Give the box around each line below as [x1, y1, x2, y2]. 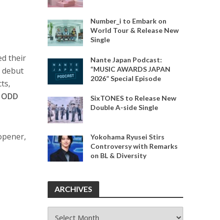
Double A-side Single [90, 103, 158, 112]
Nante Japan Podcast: [90, 55, 162, 64]
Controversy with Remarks [90, 141, 178, 150]
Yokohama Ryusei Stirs [90, 132, 165, 141]
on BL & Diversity [90, 151, 146, 160]
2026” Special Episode [90, 74, 161, 82]
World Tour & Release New [90, 26, 179, 35]
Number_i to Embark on [90, 17, 166, 26]
